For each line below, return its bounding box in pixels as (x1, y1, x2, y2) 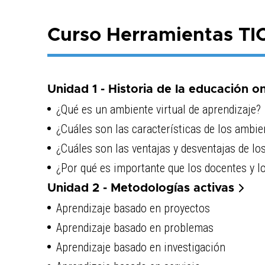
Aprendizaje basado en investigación (56, 240, 225, 254)
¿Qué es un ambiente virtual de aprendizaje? (56, 102, 261, 117)
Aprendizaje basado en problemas (56, 220, 214, 235)
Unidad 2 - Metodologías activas (47, 182, 238, 194)
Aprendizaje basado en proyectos (56, 201, 210, 215)
